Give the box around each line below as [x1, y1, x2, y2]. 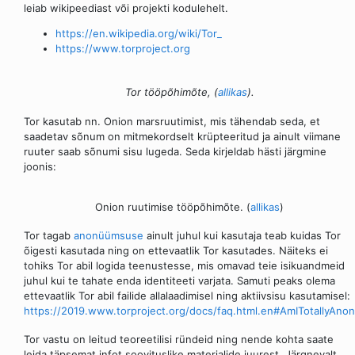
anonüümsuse [74, 228, 143, 242]
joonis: [24, 159, 56, 173]
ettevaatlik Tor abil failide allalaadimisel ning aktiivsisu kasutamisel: [24, 288, 350, 302]
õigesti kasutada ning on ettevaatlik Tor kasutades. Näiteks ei [24, 243, 328, 257]
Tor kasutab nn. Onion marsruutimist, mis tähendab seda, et [24, 114, 320, 128]
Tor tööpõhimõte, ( [124, 86, 218, 99]
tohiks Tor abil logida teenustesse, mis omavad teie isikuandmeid [24, 258, 345, 272]
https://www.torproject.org [55, 42, 190, 55]
